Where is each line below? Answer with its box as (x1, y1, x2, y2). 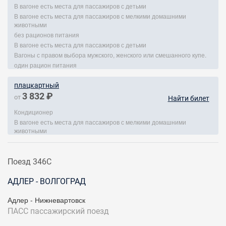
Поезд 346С (8, 157, 51, 166)
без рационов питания (14, 30, 79, 39)
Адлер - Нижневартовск (8, 195, 85, 205)
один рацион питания (14, 61, 77, 69)
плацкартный (14, 81, 59, 89)
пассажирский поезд (30, 206, 109, 216)
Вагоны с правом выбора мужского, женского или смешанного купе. (14, 50, 206, 59)
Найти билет (167, 94, 209, 102)
